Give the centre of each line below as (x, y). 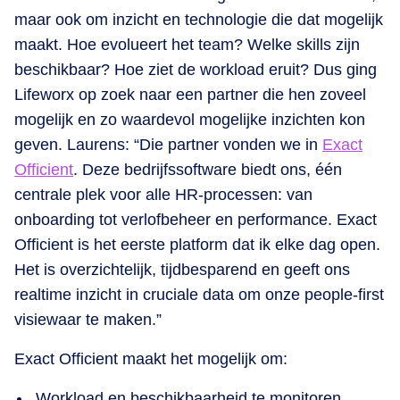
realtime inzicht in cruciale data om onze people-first (199, 295)
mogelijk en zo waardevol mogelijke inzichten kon (190, 120)
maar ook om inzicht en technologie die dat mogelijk (199, 20)
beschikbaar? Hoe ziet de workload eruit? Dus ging (196, 70)
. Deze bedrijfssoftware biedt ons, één (208, 170)
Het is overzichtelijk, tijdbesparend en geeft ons (182, 270)
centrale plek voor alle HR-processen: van (163, 195)
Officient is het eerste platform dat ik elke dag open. (197, 245)
